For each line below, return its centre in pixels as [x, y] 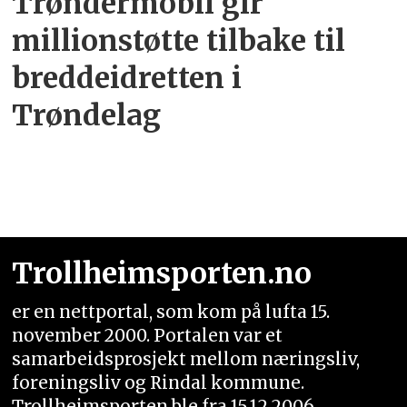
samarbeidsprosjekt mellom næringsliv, [188, 359]
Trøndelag [87, 116]
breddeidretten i [127, 79]
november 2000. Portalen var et [148, 335]
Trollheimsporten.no [162, 273]
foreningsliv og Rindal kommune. [159, 382]
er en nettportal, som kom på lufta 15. [171, 312]
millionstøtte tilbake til [179, 41]
